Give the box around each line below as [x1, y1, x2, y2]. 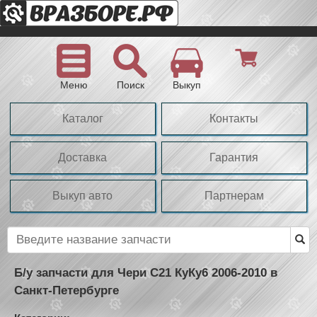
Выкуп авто [52, 190, 113, 202]
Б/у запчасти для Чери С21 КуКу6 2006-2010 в [14, 265, 277, 279]
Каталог [62, 113, 103, 125]
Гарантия [209, 151, 259, 163]
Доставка [58, 151, 108, 163]
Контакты [209, 113, 259, 125]
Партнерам [204, 190, 264, 202]
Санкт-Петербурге [14, 283, 119, 297]
